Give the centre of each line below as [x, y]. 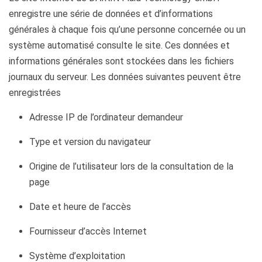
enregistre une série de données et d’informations [111, 14]
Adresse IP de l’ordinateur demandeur [106, 117]
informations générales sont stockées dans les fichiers [121, 61]
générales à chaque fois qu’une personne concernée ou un [127, 30]
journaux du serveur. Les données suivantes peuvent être [125, 77]
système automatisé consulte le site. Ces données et [119, 45]
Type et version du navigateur [90, 142]
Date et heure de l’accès [80, 207]
